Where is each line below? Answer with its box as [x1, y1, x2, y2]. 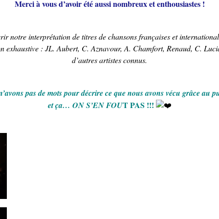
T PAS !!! [122, 99, 154, 110]
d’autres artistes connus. [72, 54, 147, 65]
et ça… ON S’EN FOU [47, 99, 123, 110]
